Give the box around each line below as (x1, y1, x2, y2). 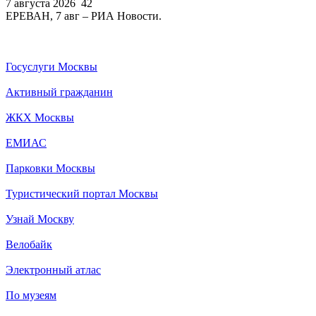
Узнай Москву (6, 212, 74, 225)
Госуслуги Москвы (6, 60, 97, 73)
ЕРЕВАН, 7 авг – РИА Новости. (6, 9, 162, 22)
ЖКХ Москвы (6, 111, 74, 123)
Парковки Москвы (6, 162, 95, 174)
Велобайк (6, 238, 52, 250)
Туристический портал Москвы (6, 187, 158, 200)
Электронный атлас (6, 263, 101, 276)
